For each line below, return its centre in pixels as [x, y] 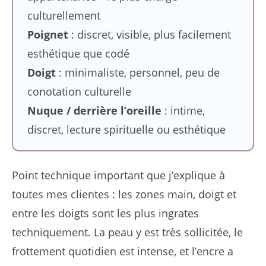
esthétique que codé [78, 53]
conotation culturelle [79, 91]
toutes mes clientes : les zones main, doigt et [124, 194]
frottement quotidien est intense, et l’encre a [123, 251]
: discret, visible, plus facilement [149, 34]
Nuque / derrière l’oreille [94, 110]
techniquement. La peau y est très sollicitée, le [127, 232]
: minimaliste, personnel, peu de [137, 72]
